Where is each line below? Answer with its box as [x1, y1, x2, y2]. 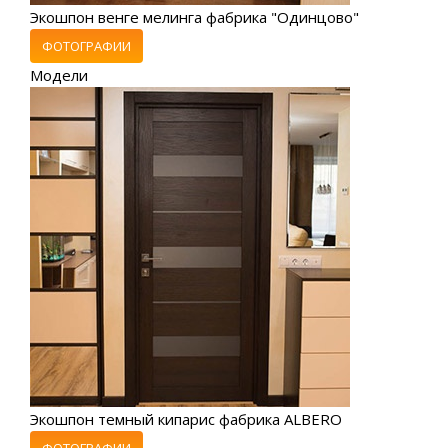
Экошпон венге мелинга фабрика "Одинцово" [30, 6, 359, 27]
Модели [30, 64, 88, 85]
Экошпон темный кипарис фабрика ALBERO [30, 408, 342, 429]
